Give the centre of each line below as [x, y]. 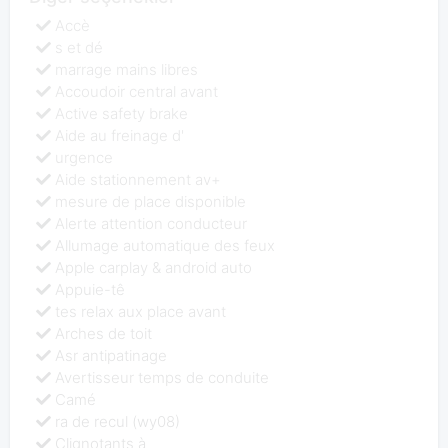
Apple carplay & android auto [154, 267]
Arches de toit [104, 333]
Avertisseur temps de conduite [162, 377]
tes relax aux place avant [141, 311]
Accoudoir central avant [137, 91]
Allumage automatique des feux [165, 245]
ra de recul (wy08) [118, 421]
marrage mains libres [127, 69]
